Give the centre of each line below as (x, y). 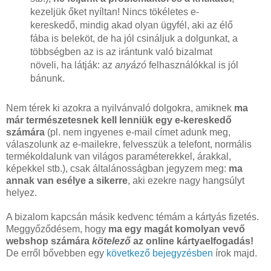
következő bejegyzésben (160, 253)
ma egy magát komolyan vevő (177, 229)
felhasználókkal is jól (192, 65)
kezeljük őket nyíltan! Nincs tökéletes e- (114, 11)
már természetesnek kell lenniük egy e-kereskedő (119, 120)
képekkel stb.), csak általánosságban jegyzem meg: (117, 168)
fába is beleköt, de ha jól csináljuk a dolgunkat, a (134, 38)
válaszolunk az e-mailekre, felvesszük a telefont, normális (129, 144)
